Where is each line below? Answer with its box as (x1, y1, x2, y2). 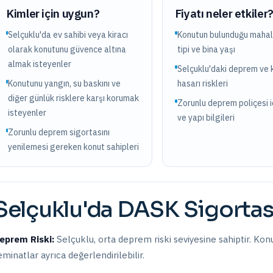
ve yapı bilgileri (177, 112, 235, 123)
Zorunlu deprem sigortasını (8, 127, 110, 138)
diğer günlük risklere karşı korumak (7, 93, 139, 104)
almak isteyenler (7, 58, 71, 69)
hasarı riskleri (177, 78, 229, 89)
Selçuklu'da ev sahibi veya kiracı (7, 29, 128, 40)
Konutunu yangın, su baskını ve (7, 78, 121, 89)
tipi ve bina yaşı (177, 44, 235, 55)
